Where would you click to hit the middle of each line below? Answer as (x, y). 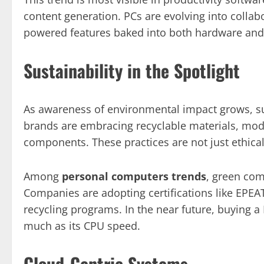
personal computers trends (134, 176)
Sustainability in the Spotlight (132, 70)
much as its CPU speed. (82, 225)
